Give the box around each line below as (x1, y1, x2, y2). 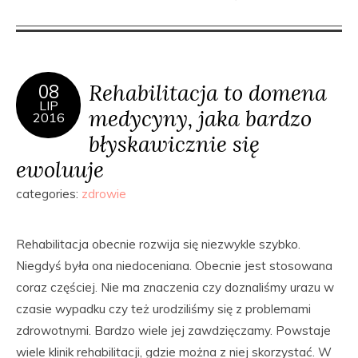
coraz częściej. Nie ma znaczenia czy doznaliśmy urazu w (16, 280, 334, 295)
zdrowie (82, 186, 126, 201)
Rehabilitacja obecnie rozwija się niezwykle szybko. (16, 237, 300, 252)
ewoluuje (16, 155, 104, 183)
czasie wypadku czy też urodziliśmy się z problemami (16, 301, 311, 316)
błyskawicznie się (89, 129, 260, 157)
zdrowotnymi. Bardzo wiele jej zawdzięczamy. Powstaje (16, 323, 331, 338)
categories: (16, 186, 82, 201)
